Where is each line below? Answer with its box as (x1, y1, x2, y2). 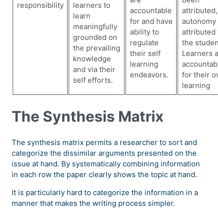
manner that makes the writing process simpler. (12, 199, 175, 208)
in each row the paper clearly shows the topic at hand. (12, 170, 197, 180)
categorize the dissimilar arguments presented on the (12, 148, 197, 158)
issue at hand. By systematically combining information (12, 159, 200, 169)
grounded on (73, 33, 117, 42)
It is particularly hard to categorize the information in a (12, 188, 198, 198)
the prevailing (73, 43, 120, 53)
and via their (73, 65, 115, 74)
